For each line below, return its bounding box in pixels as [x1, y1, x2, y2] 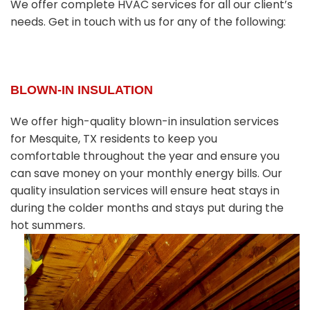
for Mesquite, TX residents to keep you [10, 131, 217, 147]
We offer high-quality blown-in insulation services [10, 113, 279, 130]
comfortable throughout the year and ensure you [10, 148, 280, 165]
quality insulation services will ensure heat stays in [10, 183, 280, 199]
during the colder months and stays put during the [10, 200, 284, 217]
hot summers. [10, 217, 85, 234]
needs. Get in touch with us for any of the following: [10, 13, 286, 30]
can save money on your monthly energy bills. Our [10, 165, 282, 182]
